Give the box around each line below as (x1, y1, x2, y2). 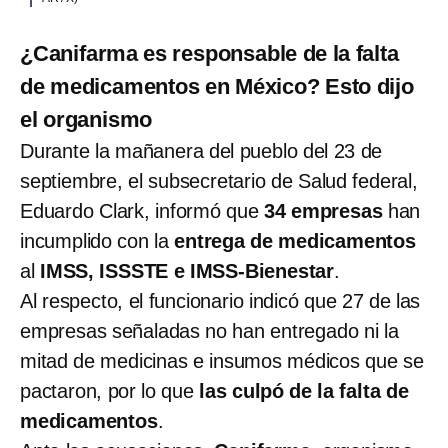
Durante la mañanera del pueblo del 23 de (20, 139, 383, 162)
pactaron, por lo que (20, 379, 200, 402)
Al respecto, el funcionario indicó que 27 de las (20, 289, 421, 312)
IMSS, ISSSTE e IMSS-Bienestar (40, 259, 334, 282)
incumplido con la (20, 229, 175, 252)
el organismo (20, 106, 153, 132)
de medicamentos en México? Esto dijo (20, 73, 414, 99)
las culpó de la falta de (199, 379, 409, 402)
